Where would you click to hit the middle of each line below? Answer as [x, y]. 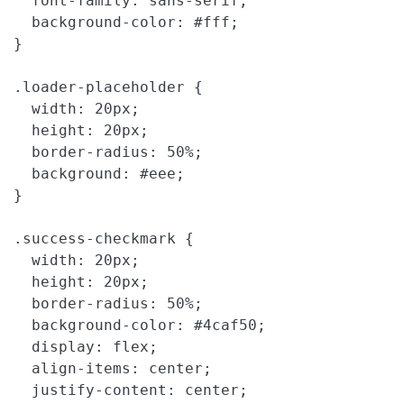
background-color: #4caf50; [140, 326]
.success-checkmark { [104, 239]
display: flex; [86, 347]
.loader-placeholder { [108, 87]
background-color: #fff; [126, 23]
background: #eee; [99, 174]
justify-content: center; [131, 390]
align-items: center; [113, 369]
